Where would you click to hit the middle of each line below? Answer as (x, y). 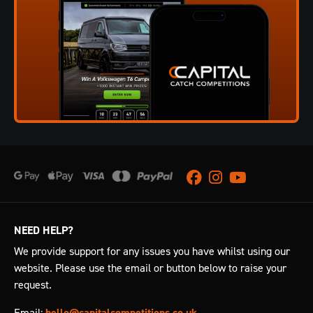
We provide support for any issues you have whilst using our (152, 251)
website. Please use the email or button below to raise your (150, 268)
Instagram (232, 177)
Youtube (247, 177)
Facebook (208, 177)
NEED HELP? (44, 230)
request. (33, 284)
